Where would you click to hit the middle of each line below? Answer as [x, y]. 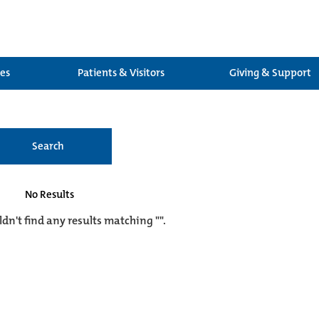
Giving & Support [270, 73]
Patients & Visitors [121, 73]
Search [48, 146]
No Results [49, 194]
